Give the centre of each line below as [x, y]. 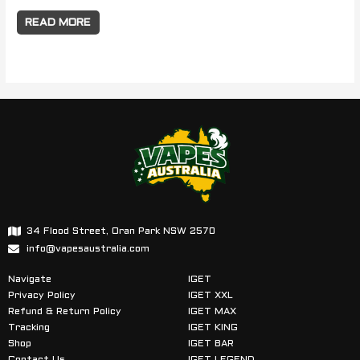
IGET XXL [211, 295]
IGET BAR [211, 344]
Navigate [30, 279]
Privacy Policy [42, 295]
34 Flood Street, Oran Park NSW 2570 [121, 231]
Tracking [29, 327]
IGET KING [213, 327]
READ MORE [58, 22]
